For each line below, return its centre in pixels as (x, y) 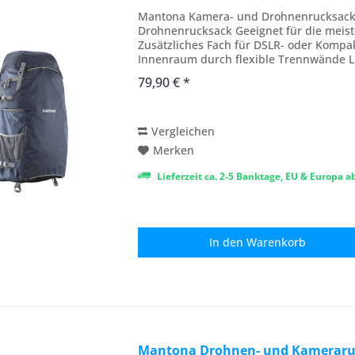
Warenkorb (277, 242)
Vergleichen (183, 132)
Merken (174, 151)
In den (227, 242)
